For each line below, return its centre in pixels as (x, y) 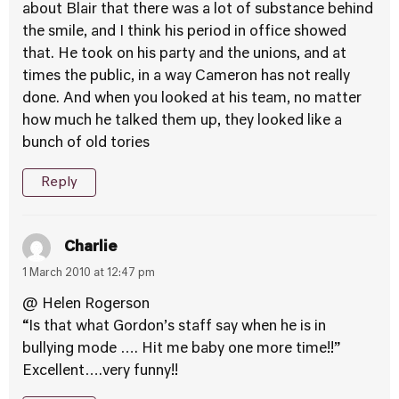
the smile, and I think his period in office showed (184, 32)
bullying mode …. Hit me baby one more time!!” (181, 349)
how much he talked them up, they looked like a (182, 121)
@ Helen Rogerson (86, 305)
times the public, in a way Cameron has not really (186, 77)
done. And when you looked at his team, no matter (192, 99)
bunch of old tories (86, 143)
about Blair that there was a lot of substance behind (198, 10)
